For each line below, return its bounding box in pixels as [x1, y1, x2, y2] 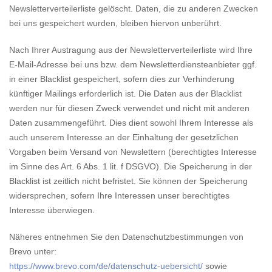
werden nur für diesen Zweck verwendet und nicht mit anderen [9, 103, 250, 113]
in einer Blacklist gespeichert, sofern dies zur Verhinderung [9, 74, 234, 84]
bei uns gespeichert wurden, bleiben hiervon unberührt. [9, 18, 222, 28]
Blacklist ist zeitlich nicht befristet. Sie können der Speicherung [9, 176, 248, 186]
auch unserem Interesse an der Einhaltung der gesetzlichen [9, 132, 239, 142]
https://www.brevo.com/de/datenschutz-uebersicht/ [9, 261, 203, 271]
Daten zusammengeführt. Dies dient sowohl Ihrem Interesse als [9, 118, 253, 127]
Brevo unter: [9, 246, 56, 256]
